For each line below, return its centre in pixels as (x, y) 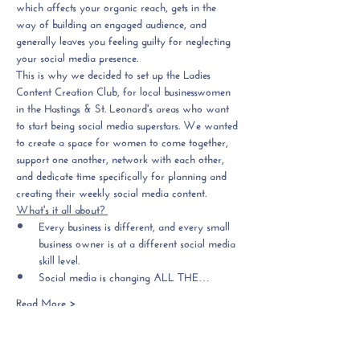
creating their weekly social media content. (111, 191)
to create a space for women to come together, (124, 141)
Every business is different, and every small (136, 225)
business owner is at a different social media (139, 242)
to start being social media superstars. (98, 124)
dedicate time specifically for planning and (133, 174)
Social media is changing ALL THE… (124, 276)
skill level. (59, 259)
